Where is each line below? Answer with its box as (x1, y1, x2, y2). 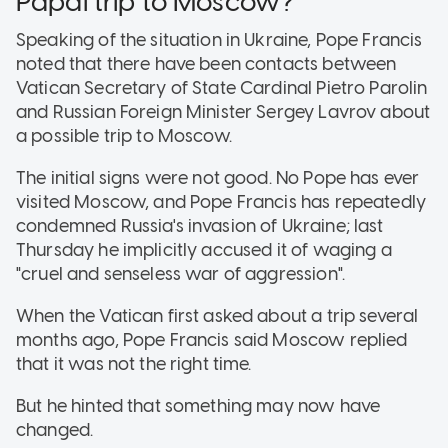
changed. (16, 418, 94, 441)
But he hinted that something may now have (16, 394, 381, 417)
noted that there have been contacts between (16, 52, 397, 75)
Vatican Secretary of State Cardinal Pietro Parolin (16, 76, 428, 99)
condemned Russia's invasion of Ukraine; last (16, 214, 384, 237)
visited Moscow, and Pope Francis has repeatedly (16, 190, 427, 213)
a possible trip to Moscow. (16, 124, 232, 147)
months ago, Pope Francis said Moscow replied (16, 328, 408, 351)
